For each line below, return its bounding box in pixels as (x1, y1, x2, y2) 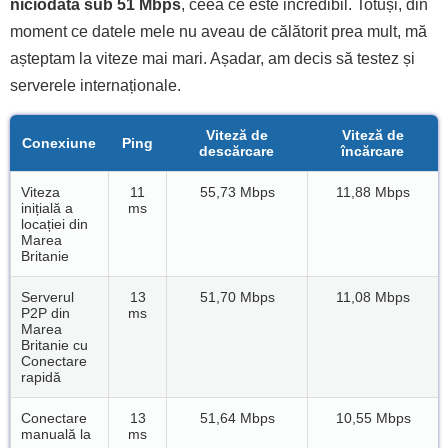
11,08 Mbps (336, 289, 410, 306)
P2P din (21, 305, 70, 322)
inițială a (21, 200, 73, 217)
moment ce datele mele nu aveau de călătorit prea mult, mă (10, 23, 427, 41)
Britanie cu (21, 337, 88, 354)
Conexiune (22, 135, 96, 152)
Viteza (21, 184, 60, 201)
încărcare (341, 143, 404, 160)
